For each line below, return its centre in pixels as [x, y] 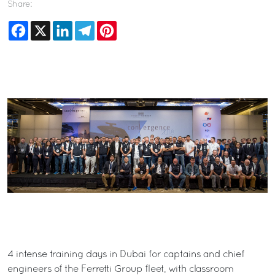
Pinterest [135, 26]
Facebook [50, 26]
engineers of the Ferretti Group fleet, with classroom [120, 269]
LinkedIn [91, 26]
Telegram [115, 26]
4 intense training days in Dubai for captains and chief [126, 254]
